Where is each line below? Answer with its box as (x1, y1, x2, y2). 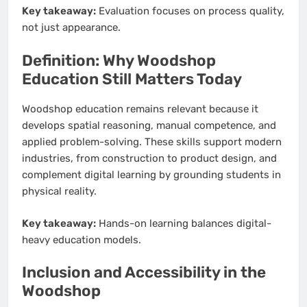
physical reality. (22, 185, 97, 198)
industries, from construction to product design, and (22, 152, 277, 165)
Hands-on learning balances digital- (96, 217, 271, 230)
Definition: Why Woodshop (22, 51, 216, 70)
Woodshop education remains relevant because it (22, 103, 258, 116)
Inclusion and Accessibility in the (22, 263, 266, 282)
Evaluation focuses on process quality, (96, 5, 284, 18)
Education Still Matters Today (22, 69, 242, 88)
